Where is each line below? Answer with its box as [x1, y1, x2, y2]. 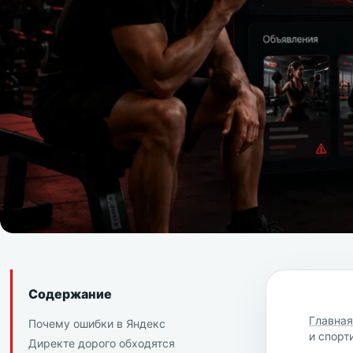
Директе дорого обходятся [28, 336, 175, 351]
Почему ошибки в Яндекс [28, 317, 165, 331]
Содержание [28, 286, 112, 303]
